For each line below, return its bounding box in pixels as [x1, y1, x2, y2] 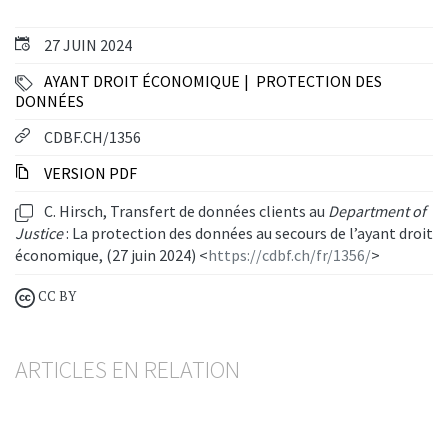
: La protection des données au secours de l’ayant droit [66, 223, 433, 244]
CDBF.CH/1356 [44, 127, 141, 148]
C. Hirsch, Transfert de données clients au [41, 201, 328, 222]
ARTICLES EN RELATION [15, 354, 240, 386]
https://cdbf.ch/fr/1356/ [208, 245, 371, 266]
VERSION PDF [41, 163, 137, 184]
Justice [15, 223, 66, 244]
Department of [328, 201, 426, 222]
